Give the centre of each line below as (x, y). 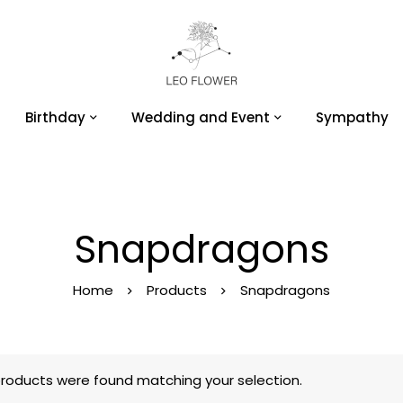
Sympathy (352, 117)
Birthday (55, 117)
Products (177, 290)
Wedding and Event (201, 117)
